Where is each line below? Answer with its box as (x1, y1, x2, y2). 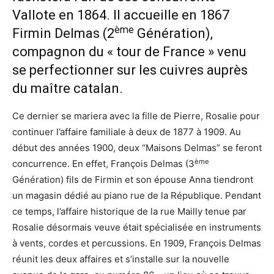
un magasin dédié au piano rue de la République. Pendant (12, 190, 261, 202)
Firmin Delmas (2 (12, 26, 114, 42)
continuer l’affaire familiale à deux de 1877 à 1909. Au (12, 126, 241, 138)
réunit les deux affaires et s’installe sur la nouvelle (12, 253, 229, 265)
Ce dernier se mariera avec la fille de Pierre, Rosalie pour (12, 110, 260, 122)
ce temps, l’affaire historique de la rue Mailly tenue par (12, 206, 246, 218)
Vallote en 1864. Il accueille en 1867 (12, 7, 229, 23)
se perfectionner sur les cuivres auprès (12, 62, 248, 78)
